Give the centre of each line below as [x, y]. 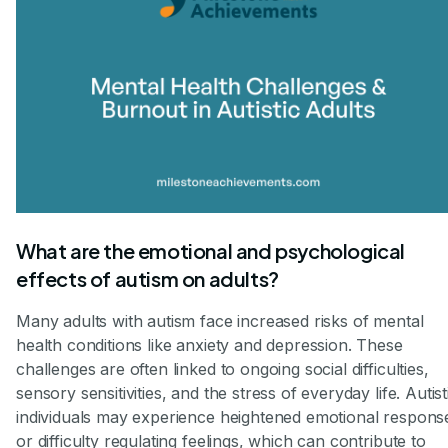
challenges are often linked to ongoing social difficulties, [222, 369]
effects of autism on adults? [147, 279]
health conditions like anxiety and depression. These [209, 345]
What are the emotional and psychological [211, 251]
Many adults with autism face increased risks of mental [220, 321]
